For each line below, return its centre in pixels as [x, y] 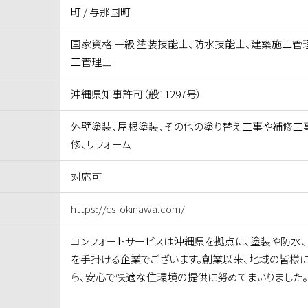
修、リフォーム [101, 144]
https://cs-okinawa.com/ [128, 209]
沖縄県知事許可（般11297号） [137, 94]
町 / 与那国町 [101, 12]
